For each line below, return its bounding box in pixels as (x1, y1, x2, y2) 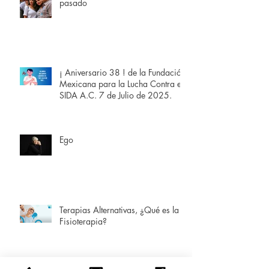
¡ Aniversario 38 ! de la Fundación (59, 67, 186, 79)
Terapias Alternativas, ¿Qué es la (59, 204, 179, 216)
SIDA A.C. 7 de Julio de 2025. (99, 89, 172, 101)
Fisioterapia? (59, 216, 107, 228)
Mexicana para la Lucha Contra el (59, 78, 183, 90)
